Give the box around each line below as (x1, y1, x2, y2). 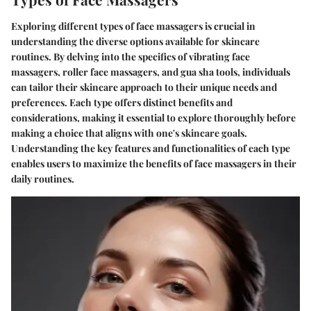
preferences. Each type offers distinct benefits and (11, 95, 233, 109)
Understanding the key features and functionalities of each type (11, 141, 290, 155)
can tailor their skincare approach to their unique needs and (11, 80, 277, 94)
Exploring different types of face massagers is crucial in (11, 19, 255, 33)
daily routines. (11, 171, 74, 185)
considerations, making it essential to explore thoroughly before (11, 110, 296, 124)
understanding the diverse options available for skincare (11, 34, 260, 48)
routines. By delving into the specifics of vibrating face (11, 49, 250, 63)
